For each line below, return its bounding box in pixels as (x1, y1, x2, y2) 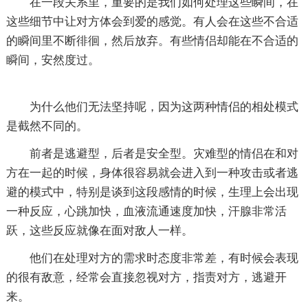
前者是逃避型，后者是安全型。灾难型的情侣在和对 (29, 146, 298, 160)
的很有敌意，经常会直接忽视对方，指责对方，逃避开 (5, 270, 287, 284)
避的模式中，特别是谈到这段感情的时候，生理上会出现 (5, 185, 298, 199)
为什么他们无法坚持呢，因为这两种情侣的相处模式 (29, 100, 298, 113)
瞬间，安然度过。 (5, 53, 100, 67)
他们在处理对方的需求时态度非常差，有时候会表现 (29, 251, 298, 265)
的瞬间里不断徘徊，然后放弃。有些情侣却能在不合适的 (5, 34, 298, 47)
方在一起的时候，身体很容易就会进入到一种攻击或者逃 (5, 166, 298, 179)
